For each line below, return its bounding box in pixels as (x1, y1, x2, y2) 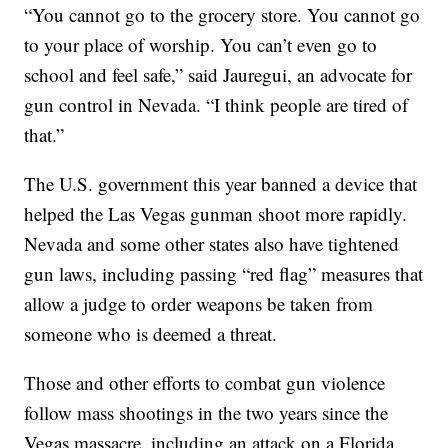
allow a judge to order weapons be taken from (24, 291, 374, 317)
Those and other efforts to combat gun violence (24, 370, 386, 396)
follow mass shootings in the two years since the (24, 400, 389, 426)
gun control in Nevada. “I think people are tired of (24, 92, 409, 118)
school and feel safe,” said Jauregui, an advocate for (24, 62, 413, 88)
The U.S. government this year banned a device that (24, 171, 418, 197)
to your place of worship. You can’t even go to (24, 32, 378, 58)
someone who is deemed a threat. (24, 321, 278, 347)
